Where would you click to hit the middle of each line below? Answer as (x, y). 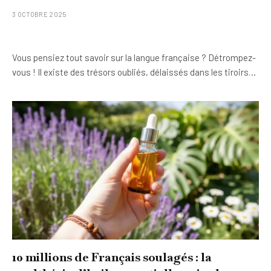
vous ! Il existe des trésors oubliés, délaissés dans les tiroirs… (134, 72)
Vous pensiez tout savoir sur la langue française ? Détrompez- (134, 57)
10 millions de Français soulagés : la (112, 257)
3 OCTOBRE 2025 (39, 14)
